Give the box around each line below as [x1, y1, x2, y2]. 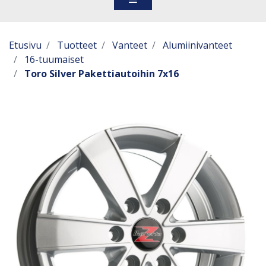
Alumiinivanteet [163, 39, 232, 52]
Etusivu [9, 39, 42, 52]
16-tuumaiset [24, 53, 84, 66]
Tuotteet [57, 39, 97, 52]
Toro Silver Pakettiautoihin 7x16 [24, 67, 179, 80]
